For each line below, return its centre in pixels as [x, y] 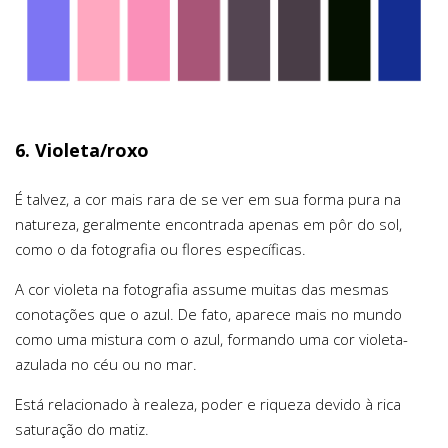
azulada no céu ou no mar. [106, 364]
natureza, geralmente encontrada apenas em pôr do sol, [208, 224]
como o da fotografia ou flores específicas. [160, 249]
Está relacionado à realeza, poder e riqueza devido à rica [208, 404]
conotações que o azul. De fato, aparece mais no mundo [208, 314]
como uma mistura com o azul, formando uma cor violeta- [211, 339]
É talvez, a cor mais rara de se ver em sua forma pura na [208, 199]
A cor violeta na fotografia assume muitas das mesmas [202, 289]
